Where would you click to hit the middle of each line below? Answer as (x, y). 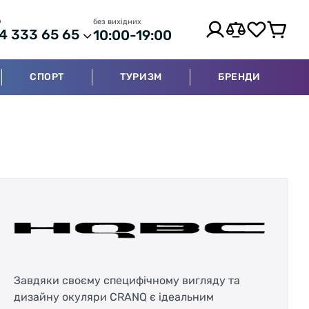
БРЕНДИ (239, 77)
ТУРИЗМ (141, 77)
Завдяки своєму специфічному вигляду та (127, 280)
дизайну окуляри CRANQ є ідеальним (114, 297)
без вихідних (117, 21)
